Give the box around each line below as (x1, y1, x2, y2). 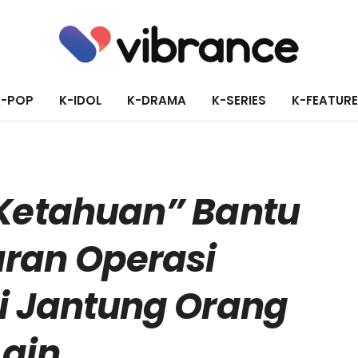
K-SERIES (211, 91, 266, 109)
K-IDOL (58, 91, 101, 109)
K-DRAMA (126, 91, 186, 109)
